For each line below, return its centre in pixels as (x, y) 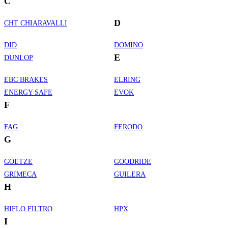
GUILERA (130, 174)
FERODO (128, 127)
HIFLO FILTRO (28, 209)
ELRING (127, 79)
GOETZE (18, 161)
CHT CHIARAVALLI (36, 23)
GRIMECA (20, 174)
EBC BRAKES (26, 79)
